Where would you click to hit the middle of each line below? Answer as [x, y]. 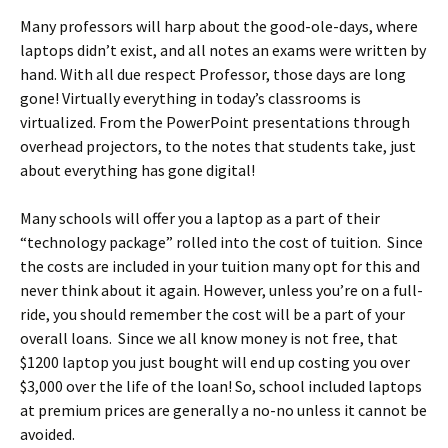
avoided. [47, 434]
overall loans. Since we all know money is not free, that [209, 338]
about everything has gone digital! [137, 170]
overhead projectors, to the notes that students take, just [218, 146]
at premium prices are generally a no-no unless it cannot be [223, 410]
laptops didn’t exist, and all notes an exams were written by [223, 50]
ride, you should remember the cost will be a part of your [212, 314]
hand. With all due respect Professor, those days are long [213, 74]
